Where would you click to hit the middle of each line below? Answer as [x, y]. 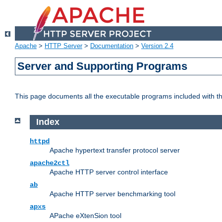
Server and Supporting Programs [103, 66]
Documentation [112, 46]
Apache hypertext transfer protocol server [115, 150]
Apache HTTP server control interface [109, 172]
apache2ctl [50, 163]
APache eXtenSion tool [85, 215]
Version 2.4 [157, 46]
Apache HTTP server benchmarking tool [112, 194]
